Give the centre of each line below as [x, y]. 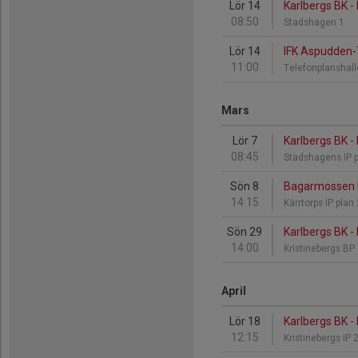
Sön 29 [245, 232]
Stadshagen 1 [315, 22]
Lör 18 [245, 321]
